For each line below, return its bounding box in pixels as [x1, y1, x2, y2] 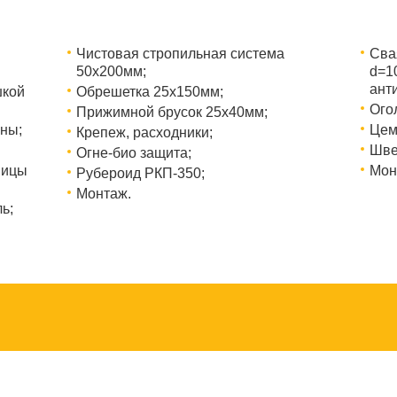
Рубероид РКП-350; [75, 166, 205, 181]
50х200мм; [75, 64, 146, 79]
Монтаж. [75, 186, 131, 201]
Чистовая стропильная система [75, 46, 284, 61]
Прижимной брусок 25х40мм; [75, 105, 268, 120]
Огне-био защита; [75, 145, 191, 160]
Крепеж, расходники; [75, 125, 213, 140]
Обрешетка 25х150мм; [75, 84, 223, 99]
